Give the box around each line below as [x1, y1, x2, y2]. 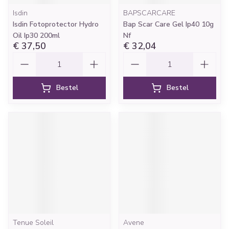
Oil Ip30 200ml [13, 31, 60, 40]
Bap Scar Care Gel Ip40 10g [123, 19, 214, 29]
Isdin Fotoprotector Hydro [13, 19, 99, 29]
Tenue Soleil [13, 218, 54, 227]
